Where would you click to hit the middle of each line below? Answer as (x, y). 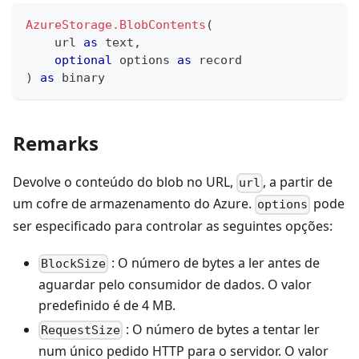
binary (83, 78)
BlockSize (74, 263)
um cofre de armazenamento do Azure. (134, 204)
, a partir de (298, 182)
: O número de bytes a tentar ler (222, 329)
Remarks (56, 143)
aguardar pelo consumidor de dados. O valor (175, 284)
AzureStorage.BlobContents (116, 25)
